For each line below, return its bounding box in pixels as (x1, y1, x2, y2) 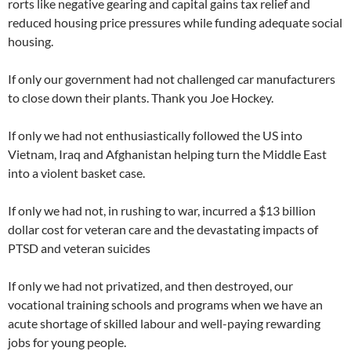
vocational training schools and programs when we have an (8, 297, 323, 312)
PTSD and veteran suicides (8, 241, 150, 255)
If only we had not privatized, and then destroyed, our (8, 278, 293, 293)
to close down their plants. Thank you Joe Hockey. (8, 90, 273, 105)
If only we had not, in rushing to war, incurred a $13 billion (8, 203, 316, 218)
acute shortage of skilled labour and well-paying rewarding (8, 316, 320, 331)
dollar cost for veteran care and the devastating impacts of (8, 222, 318, 237)
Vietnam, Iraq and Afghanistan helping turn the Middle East (8, 147, 327, 161)
